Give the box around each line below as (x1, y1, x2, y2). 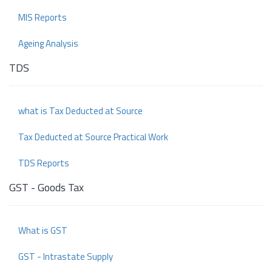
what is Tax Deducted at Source (18, 104, 143, 118)
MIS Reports (18, 10, 67, 25)
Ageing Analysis (18, 36, 78, 51)
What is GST (18, 223, 67, 238)
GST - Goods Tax (9, 179, 84, 196)
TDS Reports (18, 156, 69, 171)
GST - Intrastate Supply (18, 250, 113, 264)
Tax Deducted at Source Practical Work (18, 130, 168, 144)
